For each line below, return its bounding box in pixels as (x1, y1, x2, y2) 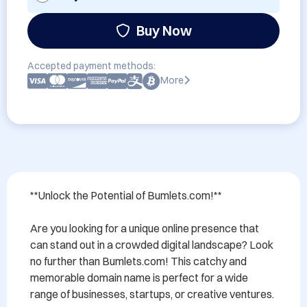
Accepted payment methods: (27, 60, 156, 72)
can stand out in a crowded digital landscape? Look (30, 238, 273, 251)
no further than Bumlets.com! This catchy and (30, 254, 247, 268)
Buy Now (136, 22, 192, 39)
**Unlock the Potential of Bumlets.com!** (30, 188, 222, 202)
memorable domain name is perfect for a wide (30, 271, 248, 284)
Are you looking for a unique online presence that (30, 221, 259, 235)
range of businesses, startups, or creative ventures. (30, 287, 274, 301)
